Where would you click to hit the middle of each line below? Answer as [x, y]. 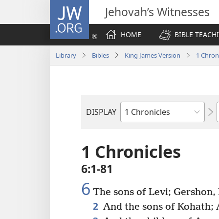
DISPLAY [101, 112]
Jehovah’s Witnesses [157, 12]
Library [66, 55]
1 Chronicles [131, 152]
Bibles [100, 55]
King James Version [153, 55]
